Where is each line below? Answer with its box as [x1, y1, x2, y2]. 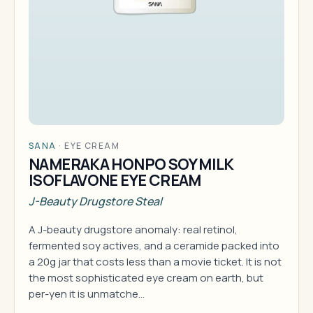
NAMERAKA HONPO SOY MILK [29, 154, 234, 175]
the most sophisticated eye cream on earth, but [29, 270, 263, 285]
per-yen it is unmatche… [29, 286, 145, 301]
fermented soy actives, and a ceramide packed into [29, 238, 279, 253]
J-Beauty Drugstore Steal [29, 194, 162, 209]
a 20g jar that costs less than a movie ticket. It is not [29, 254, 282, 269]
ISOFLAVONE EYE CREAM [29, 170, 201, 191]
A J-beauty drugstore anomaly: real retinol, [29, 222, 238, 237]
